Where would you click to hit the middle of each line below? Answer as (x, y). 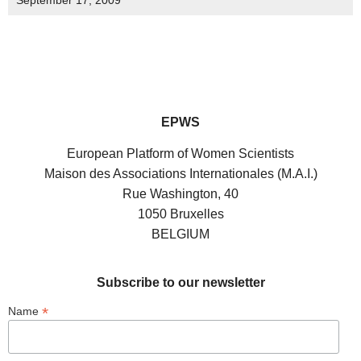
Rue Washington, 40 (180, 194)
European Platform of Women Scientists (180, 154)
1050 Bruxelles (180, 214)
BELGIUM (180, 234)
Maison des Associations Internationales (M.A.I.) (180, 174)
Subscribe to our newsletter (180, 282)
